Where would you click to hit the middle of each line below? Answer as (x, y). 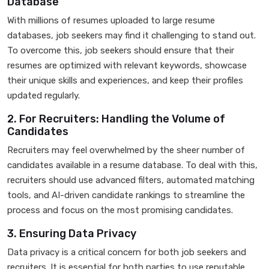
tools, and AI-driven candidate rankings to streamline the (126, 195)
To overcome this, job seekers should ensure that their (121, 50)
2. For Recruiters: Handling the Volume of (116, 119)
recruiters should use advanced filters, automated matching (131, 180)
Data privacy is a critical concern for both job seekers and (127, 252)
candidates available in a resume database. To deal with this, (132, 165)
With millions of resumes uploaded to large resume (111, 20)
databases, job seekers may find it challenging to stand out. (131, 35)
